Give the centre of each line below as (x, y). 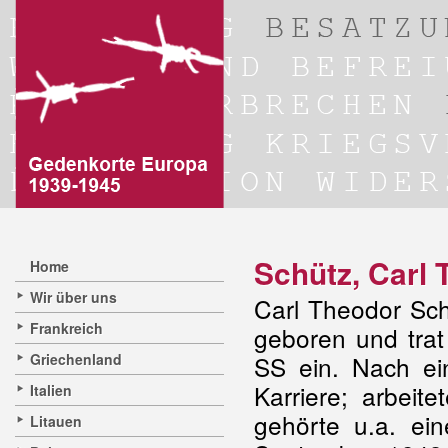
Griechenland (76, 359)
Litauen (56, 421)
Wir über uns (73, 297)
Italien (51, 390)
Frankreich (66, 328)
